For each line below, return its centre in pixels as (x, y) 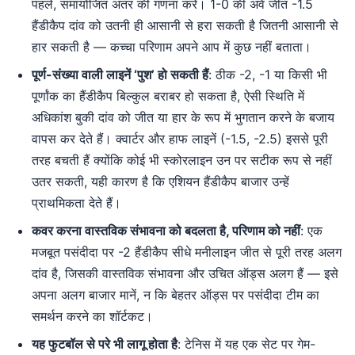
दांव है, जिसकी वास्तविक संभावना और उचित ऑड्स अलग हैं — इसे (185, 273)
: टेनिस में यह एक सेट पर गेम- (246, 344)
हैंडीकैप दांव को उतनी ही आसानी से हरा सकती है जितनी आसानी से (185, 25)
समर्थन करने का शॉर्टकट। (92, 316)
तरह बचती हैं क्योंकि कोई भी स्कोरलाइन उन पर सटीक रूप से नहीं (182, 160)
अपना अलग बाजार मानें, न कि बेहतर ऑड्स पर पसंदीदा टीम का (176, 295)
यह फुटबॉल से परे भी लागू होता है (105, 344)
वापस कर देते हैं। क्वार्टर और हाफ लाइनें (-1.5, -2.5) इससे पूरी (180, 139)
